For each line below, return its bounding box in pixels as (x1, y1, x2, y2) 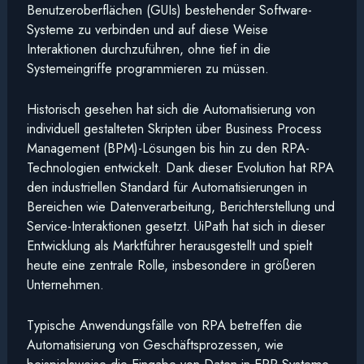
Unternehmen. (26, 275, 104, 295)
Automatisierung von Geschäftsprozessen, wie (26, 335, 284, 355)
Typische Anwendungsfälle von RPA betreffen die (26, 315, 302, 336)
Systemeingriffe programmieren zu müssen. (26, 58, 269, 78)
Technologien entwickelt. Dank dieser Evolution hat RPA (26, 158, 334, 178)
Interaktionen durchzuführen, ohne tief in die (26, 38, 271, 58)
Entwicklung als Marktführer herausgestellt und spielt (26, 236, 312, 256)
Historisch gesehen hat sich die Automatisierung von (26, 99, 315, 119)
